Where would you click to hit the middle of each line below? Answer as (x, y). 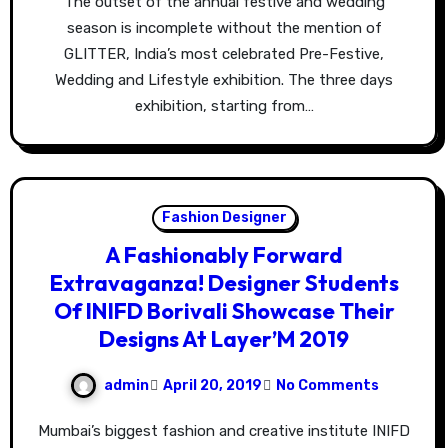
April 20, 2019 (212, 385)
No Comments (327, 385)
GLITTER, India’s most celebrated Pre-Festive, (224, 54)
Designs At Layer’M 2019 (224, 339)
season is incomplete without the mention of (224, 28)
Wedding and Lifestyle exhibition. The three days (224, 80)
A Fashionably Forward (224, 255)
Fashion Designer (224, 218)
